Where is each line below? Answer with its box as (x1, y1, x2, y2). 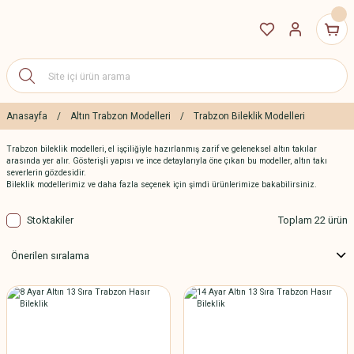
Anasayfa (6, 111, 47, 122)
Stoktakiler (27, 214, 73, 226)
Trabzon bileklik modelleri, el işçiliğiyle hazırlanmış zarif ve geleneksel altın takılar (6, 145, 317, 153)
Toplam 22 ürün (278, 214, 348, 226)
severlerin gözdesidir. (6, 168, 86, 177)
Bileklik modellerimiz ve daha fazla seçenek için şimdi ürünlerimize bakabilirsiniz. (6, 180, 317, 189)
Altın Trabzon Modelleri (70, 111, 171, 122)
